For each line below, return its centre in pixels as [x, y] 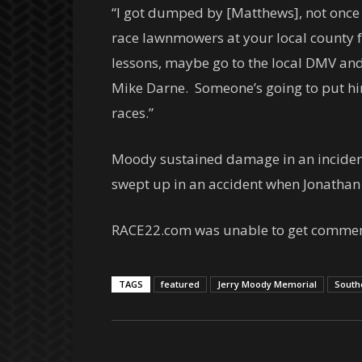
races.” [133, 113]
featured [180, 284]
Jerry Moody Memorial [267, 284]
